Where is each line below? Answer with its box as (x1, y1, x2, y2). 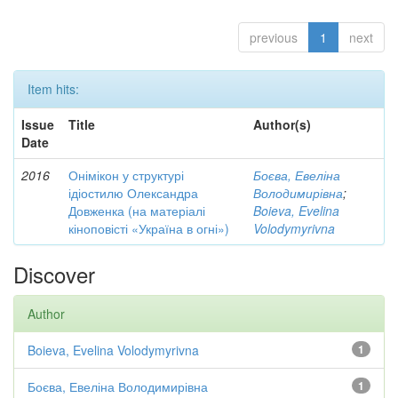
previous (250, 28, 298, 46)
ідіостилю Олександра (68, 184, 198, 202)
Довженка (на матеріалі (68, 202, 205, 219)
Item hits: (28, 80, 79, 98)
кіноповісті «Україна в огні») (68, 219, 229, 237)
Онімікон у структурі (68, 166, 184, 184)
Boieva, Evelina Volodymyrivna (28, 341, 199, 359)
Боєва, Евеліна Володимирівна (28, 378, 208, 395)
